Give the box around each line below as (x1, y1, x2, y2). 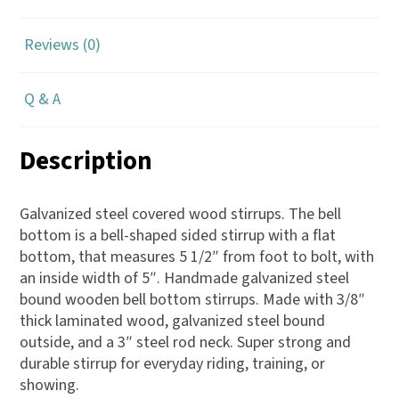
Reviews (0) (24, 34, 101, 57)
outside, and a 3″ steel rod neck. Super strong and (20, 331, 351, 354)
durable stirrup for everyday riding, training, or (20, 353, 325, 376)
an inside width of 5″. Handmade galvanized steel (20, 267, 349, 290)
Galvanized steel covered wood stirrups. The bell (20, 203, 341, 226)
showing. (20, 374, 79, 397)
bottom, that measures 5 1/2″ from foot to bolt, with (20, 246, 374, 269)
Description (20, 142, 152, 181)
